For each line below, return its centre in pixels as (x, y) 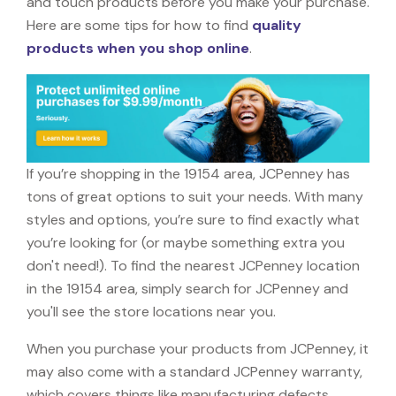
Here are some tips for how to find (139, 25)
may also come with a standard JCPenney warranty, (194, 371)
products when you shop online (138, 48)
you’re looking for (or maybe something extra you (186, 242)
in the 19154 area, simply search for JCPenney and (187, 288)
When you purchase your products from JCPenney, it (198, 348)
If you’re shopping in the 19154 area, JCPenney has (188, 173)
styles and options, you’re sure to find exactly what (193, 219)
